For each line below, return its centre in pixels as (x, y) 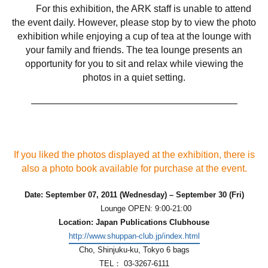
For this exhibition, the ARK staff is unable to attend (134, 8)
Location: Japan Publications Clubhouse (134, 222)
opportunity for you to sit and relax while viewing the (134, 63)
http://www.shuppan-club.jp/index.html (134, 236)
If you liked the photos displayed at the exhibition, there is (134, 154)
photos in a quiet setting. (134, 77)
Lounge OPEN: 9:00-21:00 (134, 208)
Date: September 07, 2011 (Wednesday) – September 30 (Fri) (134, 194)
